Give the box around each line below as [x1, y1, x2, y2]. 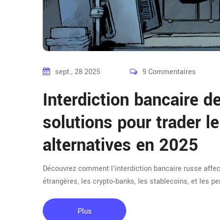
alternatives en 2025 [43, 133, 198, 158]
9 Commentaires [142, 67, 196, 78]
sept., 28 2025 [55, 67, 100, 78]
